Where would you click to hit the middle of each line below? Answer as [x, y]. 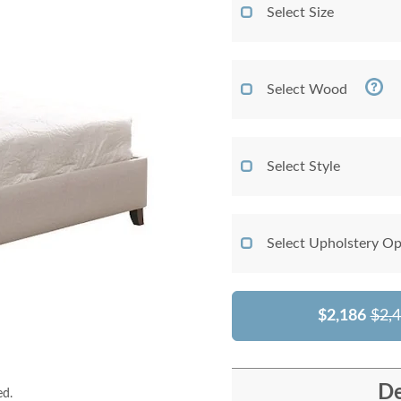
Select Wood [307, 90]
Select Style [303, 166]
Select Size [300, 13]
